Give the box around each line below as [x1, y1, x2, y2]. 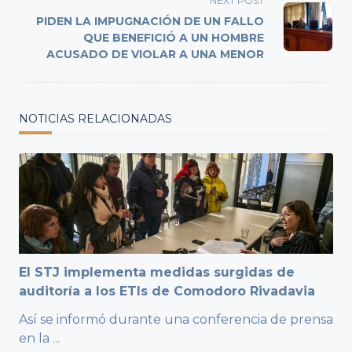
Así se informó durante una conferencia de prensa [19, 312, 333, 328]
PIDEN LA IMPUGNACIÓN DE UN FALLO [36, 14, 264, 29]
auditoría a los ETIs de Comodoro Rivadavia [19, 284, 315, 299]
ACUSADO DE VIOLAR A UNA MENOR [46, 47, 264, 62]
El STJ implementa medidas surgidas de [19, 265, 295, 280]
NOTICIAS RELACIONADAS [19, 112, 172, 126]
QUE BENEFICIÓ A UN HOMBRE [83, 31, 264, 46]
